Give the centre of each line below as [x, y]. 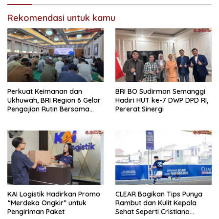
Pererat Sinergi [140, 109]
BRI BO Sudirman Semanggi [160, 92]
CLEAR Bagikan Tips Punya [159, 194]
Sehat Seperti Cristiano [153, 212]
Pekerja [20, 118]
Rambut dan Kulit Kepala [156, 203]
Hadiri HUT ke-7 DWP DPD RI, [162, 100]
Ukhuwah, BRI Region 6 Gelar [54, 100]
